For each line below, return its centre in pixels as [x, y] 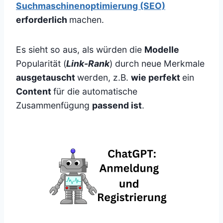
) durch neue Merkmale [157, 64]
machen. [87, 20]
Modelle [162, 50]
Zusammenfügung [54, 106]
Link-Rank [88, 64]
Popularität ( [41, 64]
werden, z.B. [104, 78]
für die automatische [95, 92]
